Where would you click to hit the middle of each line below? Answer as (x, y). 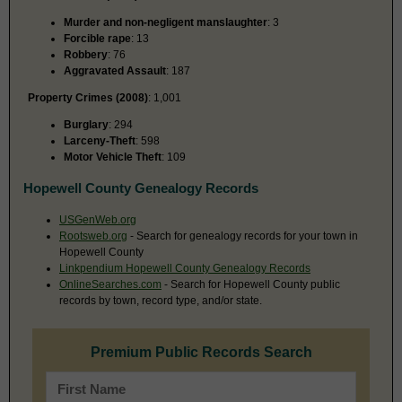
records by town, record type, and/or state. (161, 300)
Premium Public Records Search (201, 352)
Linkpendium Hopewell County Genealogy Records (185, 268)
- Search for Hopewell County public (251, 284)
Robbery (86, 54)
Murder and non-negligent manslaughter (166, 22)
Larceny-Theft (100, 140)
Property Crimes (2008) (88, 97)
